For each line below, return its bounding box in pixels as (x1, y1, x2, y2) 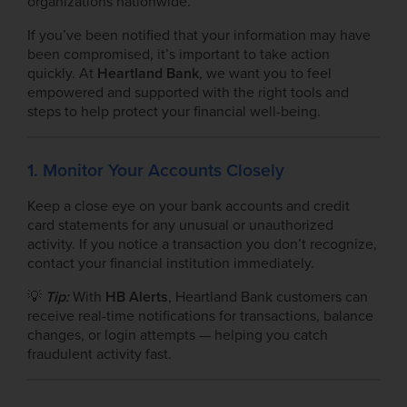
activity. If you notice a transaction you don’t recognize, (27, 235, 377, 254)
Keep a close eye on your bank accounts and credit (27, 197, 350, 216)
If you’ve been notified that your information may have (27, 25, 371, 45)
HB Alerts (105, 288, 168, 307)
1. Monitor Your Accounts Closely (27, 160, 284, 183)
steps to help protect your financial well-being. (27, 102, 321, 121)
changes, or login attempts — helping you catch (27, 326, 328, 345)
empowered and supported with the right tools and (27, 83, 349, 102)
